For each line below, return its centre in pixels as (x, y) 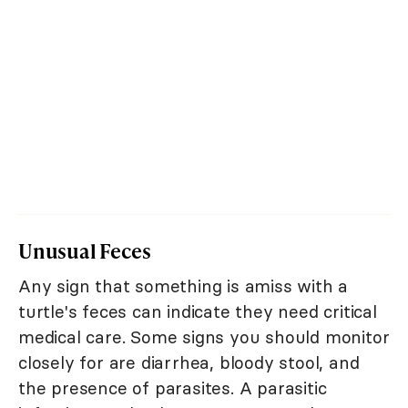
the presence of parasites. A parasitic (173, 388)
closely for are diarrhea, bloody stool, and (189, 363)
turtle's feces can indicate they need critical (198, 312)
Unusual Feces (85, 251)
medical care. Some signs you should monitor (204, 337)
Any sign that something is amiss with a (184, 286)
